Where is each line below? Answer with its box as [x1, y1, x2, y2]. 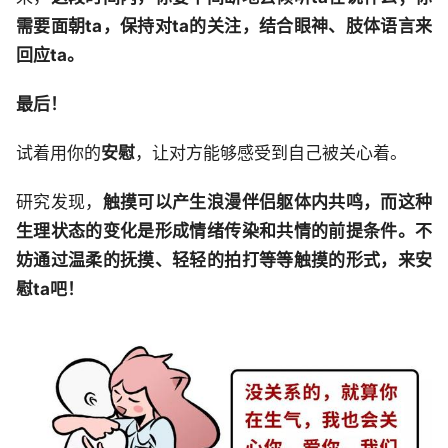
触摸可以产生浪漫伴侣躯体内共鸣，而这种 [102, 191, 433, 212]
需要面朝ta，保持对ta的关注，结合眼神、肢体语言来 [16, 15, 432, 36]
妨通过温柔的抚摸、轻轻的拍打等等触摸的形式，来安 [16, 249, 432, 270]
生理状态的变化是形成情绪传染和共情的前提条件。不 [16, 220, 432, 241]
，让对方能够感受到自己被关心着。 [135, 142, 407, 163]
